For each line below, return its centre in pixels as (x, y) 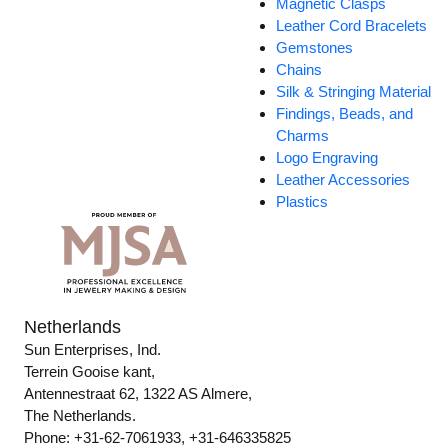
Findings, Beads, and (345, 114)
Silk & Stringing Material (354, 92)
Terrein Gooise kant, (90, 372)
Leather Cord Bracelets (352, 26)
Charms (303, 136)
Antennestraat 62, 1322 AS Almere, (138, 394)
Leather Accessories (343, 180)
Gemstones (315, 48)
